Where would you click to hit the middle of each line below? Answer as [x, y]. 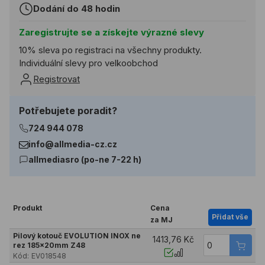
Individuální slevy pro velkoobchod [88, 63]
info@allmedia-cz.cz [73, 144]
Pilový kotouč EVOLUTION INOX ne [77, 236]
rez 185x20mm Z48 [49, 245]
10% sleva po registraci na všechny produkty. [110, 50]
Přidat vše [230, 217]
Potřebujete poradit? [68, 110]
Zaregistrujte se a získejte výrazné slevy [112, 32]
